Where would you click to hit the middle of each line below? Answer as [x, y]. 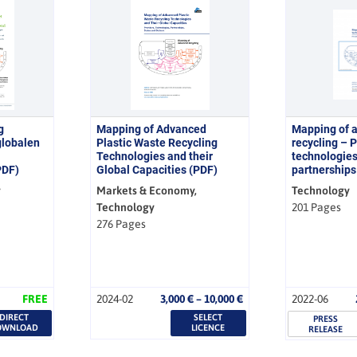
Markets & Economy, [147, 190]
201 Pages [316, 207]
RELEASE [325, 329]
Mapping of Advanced [152, 129]
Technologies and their [155, 156]
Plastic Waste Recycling [157, 142]
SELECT [208, 318]
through [263, 331]
